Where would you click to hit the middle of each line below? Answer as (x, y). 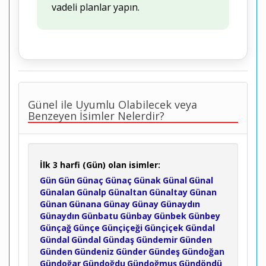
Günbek (170, 216)
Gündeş (164, 251)
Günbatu (100, 216)
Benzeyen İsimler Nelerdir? (96, 116)
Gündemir (157, 240)
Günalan (57, 192)
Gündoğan (203, 251)
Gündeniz (94, 251)
